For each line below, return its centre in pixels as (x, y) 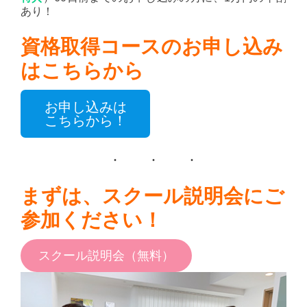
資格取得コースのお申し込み (152, 46)
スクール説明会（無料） (106, 256)
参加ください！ (91, 220)
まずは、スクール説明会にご (152, 196)
